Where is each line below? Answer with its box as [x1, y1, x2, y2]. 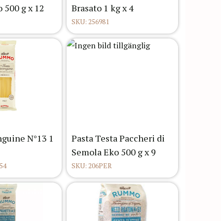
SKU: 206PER [72, 161, 112, 171]
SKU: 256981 [72, 17, 109, 27]
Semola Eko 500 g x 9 [72, 146, 156, 158]
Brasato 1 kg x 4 [72, 2, 134, 14]
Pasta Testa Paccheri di [72, 132, 165, 145]
